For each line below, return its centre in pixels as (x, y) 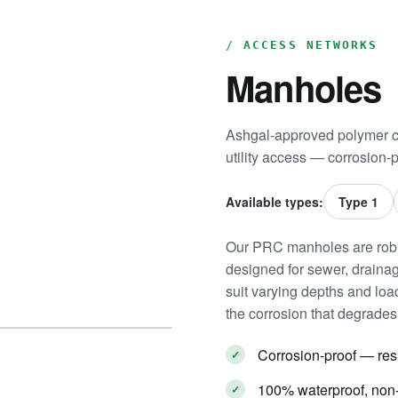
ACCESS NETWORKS (311, 45)
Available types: (275, 202)
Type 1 (358, 202)
